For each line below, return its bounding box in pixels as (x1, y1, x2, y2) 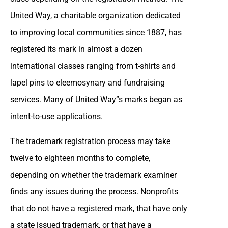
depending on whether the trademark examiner (10, 169, 177, 180)
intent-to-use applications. (10, 111, 103, 121)
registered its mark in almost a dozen (10, 44, 142, 54)
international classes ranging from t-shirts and (10, 61, 176, 71)
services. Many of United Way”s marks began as (10, 94, 182, 104)
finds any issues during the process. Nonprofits (10, 186, 178, 196)
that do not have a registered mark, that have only (10, 203, 187, 213)
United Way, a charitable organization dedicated (10, 10, 181, 20)
